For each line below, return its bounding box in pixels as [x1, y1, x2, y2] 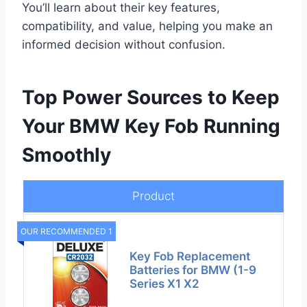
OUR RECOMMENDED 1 [21, 226, 112, 237]
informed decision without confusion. [22, 38, 225, 52]
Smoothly [22, 143, 111, 167]
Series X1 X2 [130, 277, 200, 291]
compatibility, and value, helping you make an [22, 19, 273, 34]
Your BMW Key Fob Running [22, 114, 280, 138]
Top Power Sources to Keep [22, 86, 280, 110]
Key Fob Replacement [130, 249, 251, 264]
